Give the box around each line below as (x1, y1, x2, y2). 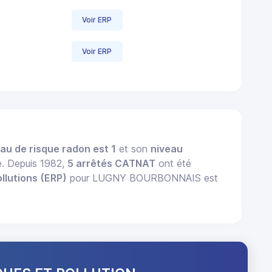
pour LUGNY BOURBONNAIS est (67, 172, 219, 185)
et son (116, 143, 151, 155)
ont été (155, 157, 192, 170)
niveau (151, 143, 183, 155)
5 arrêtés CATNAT (67, 157, 156, 170)
